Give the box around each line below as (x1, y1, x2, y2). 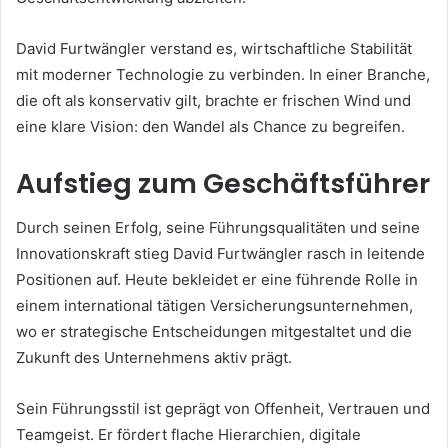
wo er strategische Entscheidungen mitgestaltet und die (16, 322, 412, 342)
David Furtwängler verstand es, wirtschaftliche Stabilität (16, 38, 412, 58)
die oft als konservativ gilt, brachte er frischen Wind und (16, 90, 411, 110)
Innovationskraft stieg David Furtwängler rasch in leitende (16, 244, 425, 264)
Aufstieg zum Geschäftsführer (16, 164, 430, 202)
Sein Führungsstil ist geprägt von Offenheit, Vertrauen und (16, 399, 430, 419)
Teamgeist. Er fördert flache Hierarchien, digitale (16, 425, 361, 445)
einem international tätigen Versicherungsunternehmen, (16, 296, 413, 316)
